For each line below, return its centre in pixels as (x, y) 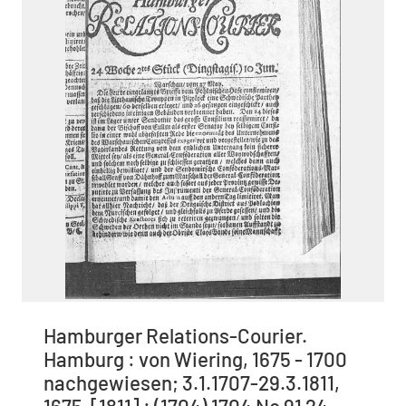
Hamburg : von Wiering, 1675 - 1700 (195, 359)
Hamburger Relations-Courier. (175, 336)
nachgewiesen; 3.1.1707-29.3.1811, (192, 383)
